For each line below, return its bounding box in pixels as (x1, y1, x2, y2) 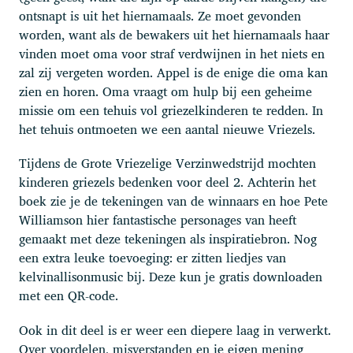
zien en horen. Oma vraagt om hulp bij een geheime (19, 80, 312, 102)
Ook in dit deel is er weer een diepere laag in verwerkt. (19, 320, 331, 341)
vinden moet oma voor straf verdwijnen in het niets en (19, 43, 325, 64)
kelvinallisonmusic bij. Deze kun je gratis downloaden (19, 266, 322, 288)
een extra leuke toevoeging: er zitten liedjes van (19, 247, 286, 269)
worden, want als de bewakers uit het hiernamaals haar (19, 24, 329, 45)
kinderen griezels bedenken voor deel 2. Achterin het (19, 172, 316, 193)
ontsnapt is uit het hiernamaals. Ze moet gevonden (19, 5, 301, 26)
